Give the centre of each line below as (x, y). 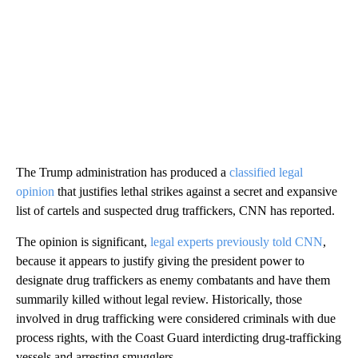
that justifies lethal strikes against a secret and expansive (196, 191)
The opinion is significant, (83, 242)
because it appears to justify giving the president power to (160, 261)
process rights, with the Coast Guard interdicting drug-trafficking (179, 338)
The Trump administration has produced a (123, 172)
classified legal (266, 172)
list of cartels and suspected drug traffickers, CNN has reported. (175, 211)
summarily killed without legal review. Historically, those (159, 299)
